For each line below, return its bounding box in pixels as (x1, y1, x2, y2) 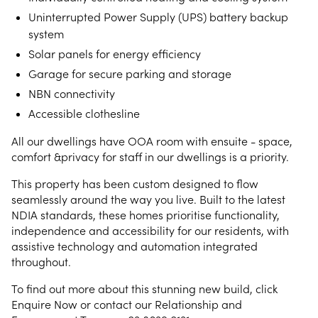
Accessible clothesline (28, 106, 140, 121)
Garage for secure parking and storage (28, 67, 231, 81)
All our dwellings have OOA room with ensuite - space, (11, 134, 292, 148)
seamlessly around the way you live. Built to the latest (11, 192, 285, 207)
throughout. (11, 255, 71, 269)
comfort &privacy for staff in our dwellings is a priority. (11, 150, 289, 164)
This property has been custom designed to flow (11, 177, 258, 191)
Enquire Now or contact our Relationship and (11, 297, 242, 312)
